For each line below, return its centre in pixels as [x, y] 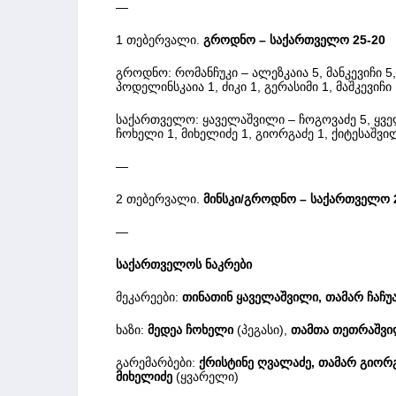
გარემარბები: [156, 362]
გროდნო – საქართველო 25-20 [294, 39]
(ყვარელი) [207, 376]
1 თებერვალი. [158, 39]
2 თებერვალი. [158, 198]
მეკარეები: [147, 297]
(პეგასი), [262, 329]
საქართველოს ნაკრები [184, 264]
